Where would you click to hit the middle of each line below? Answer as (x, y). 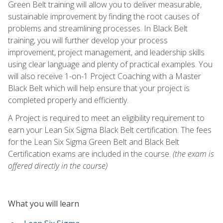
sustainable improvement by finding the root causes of (104, 16)
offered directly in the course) (58, 166)
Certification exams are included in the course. (90, 154)
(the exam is (193, 154)
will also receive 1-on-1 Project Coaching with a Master (105, 76)
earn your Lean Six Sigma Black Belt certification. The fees (110, 130)
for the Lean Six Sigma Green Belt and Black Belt (94, 142)
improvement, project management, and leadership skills (106, 52)
